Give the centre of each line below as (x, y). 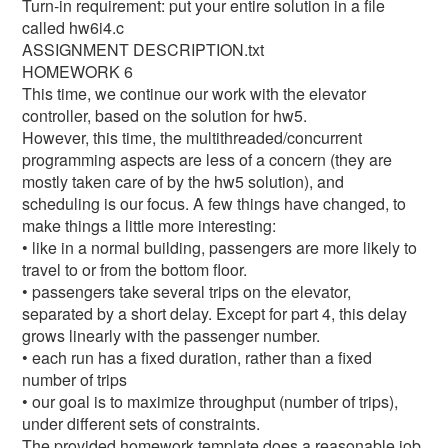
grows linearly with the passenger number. (171, 335)
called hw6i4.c (73, 27)
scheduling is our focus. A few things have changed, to (214, 203)
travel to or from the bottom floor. (135, 269)
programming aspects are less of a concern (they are (207, 159)
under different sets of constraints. (141, 423)
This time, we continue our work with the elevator (194, 93)
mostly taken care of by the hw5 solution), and (183, 181)
